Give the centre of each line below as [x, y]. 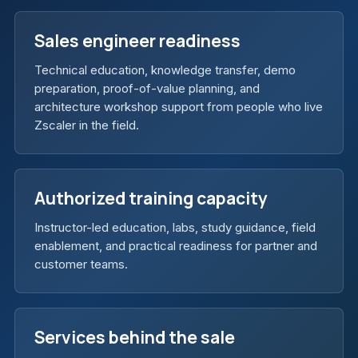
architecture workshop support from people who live [179, 107]
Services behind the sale [135, 338]
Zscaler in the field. [87, 125]
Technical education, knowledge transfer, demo [165, 70]
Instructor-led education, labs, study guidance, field [175, 228]
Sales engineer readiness [137, 41]
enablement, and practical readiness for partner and [176, 246]
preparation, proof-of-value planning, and [147, 89]
